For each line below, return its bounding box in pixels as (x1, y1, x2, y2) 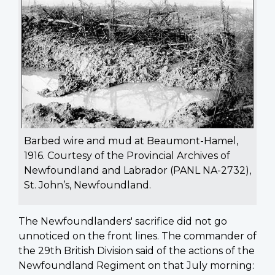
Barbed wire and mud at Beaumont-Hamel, (24, 134, 238, 147)
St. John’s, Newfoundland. (24, 179, 151, 191)
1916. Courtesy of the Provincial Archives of (24, 149, 230, 161)
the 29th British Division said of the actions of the (18, 244, 255, 257)
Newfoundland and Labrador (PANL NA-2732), (24, 164, 251, 176)
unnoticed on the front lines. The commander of (18, 230, 257, 242)
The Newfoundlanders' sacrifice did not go (18, 215, 227, 227)
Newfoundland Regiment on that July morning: (18, 259, 254, 271)
